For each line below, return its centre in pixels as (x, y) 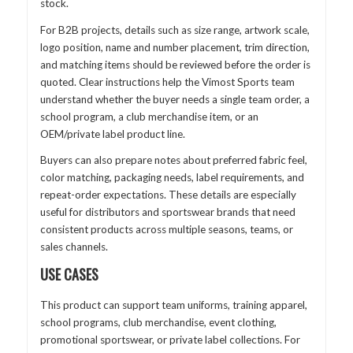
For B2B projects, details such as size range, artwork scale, (175, 30)
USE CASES (69, 274)
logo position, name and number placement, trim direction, (175, 47)
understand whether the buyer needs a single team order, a (175, 99)
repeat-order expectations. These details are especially (168, 195)
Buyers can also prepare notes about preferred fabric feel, (173, 160)
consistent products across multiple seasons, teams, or (166, 230)
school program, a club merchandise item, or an (149, 116)
